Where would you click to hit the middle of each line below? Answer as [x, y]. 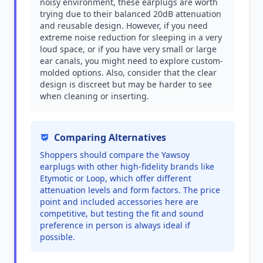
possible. [58, 237]
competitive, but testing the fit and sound [122, 213]
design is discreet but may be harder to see [126, 84]
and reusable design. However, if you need [124, 26]
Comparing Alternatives [110, 137]
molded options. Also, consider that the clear [128, 73]
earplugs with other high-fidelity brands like [127, 166]
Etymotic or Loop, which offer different [116, 178]
